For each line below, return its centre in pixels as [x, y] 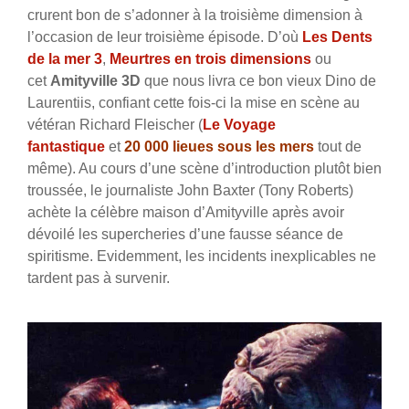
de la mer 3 [65, 59]
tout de [338, 147]
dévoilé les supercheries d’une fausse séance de [185, 235]
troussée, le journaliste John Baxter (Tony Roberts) [190, 191]
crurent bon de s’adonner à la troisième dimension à [195, 16]
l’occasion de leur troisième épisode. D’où [165, 37]
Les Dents [337, 37]
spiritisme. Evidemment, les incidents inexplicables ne [202, 257]
